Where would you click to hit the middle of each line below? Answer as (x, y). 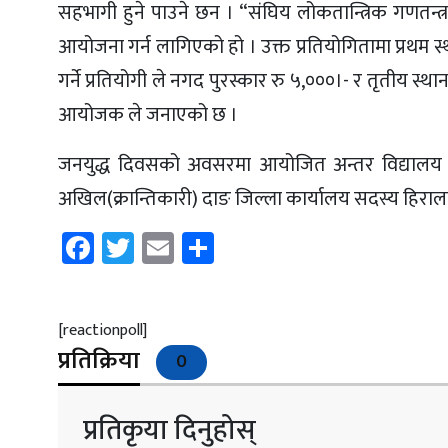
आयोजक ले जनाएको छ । (148, 114)
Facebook (157, 247)
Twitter (183, 247)
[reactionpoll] (102, 330)
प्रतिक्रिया (99, 360)
